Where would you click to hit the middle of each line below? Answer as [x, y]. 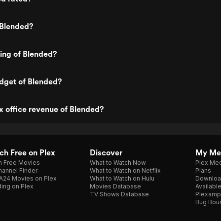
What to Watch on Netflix [125, 170]
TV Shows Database [119, 194]
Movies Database [115, 186]
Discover [106, 153]
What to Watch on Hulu [122, 178]
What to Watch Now [118, 163]
